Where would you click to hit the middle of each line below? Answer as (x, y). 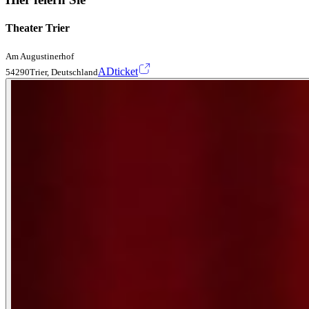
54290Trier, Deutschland (52, 72)
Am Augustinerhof (40, 56)
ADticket (118, 71)
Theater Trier (38, 28)
